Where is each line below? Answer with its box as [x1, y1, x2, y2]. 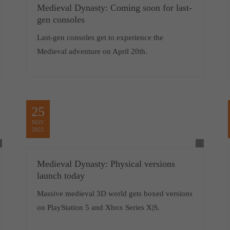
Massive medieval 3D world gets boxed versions [36, 189, 193, 198]
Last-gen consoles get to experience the [36, 33, 163, 42]
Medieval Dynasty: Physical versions [36, 159, 175, 169]
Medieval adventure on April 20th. [36, 47, 147, 55]
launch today [36, 170, 85, 181]
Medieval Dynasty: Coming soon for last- [36, 3, 192, 13]
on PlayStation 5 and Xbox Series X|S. [36, 203, 160, 212]
